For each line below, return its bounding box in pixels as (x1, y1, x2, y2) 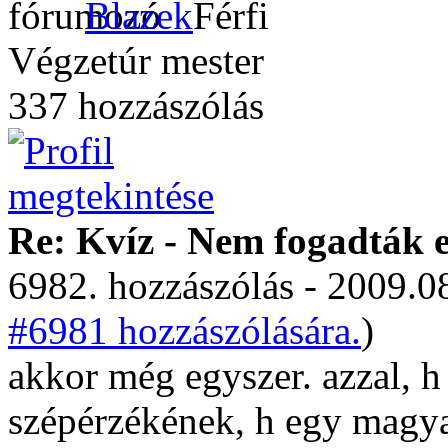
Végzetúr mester (8, 39, 264, 82)
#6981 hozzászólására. (8, 309, 361, 352)
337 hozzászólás (8, 84, 264, 127)
